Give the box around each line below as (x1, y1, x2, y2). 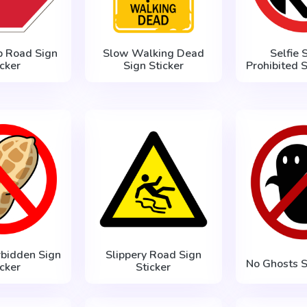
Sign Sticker (123, 58, 184, 73)
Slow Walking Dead (102, 45, 204, 61)
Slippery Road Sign (105, 247, 201, 262)
